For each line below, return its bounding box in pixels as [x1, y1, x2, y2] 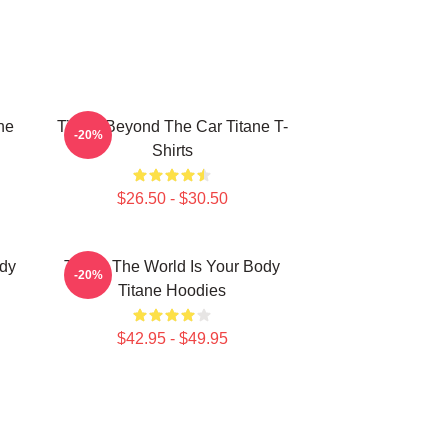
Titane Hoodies [118, 282, 226, 299]
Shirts [151, 142, 193, 159]
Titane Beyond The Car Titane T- [56, 118, 288, 135]
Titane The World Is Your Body [64, 258, 280, 275]
